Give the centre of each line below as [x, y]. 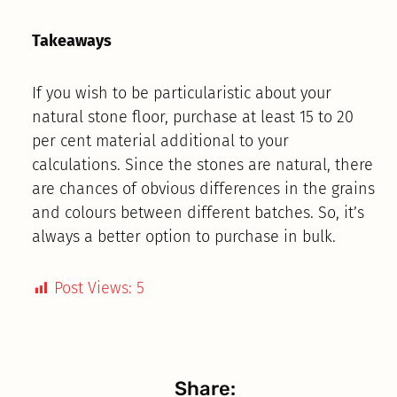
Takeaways [71, 41]
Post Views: [93, 288]
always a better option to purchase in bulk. [183, 236]
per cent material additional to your [160, 140]
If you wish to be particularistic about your [181, 93]
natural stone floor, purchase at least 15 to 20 [192, 117]
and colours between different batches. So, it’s [198, 212]
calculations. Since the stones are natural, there [202, 164]
